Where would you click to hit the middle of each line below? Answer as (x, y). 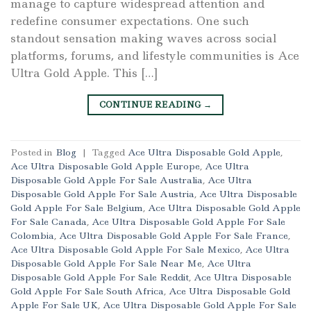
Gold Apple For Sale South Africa (87, 291)
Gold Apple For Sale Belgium (77, 208)
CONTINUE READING (151, 104)
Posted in (33, 152)
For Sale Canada (49, 222)
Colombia (32, 236)
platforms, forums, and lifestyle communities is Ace (155, 55)
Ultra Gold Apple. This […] (84, 73)
